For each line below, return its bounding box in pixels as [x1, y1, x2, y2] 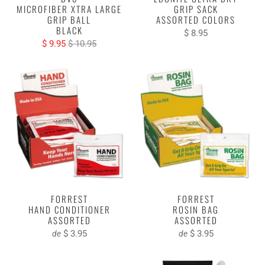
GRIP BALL [47, 12, 91, 26]
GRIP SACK [173, 2, 218, 15]
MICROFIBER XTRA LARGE [17, 2, 122, 15]
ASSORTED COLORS [156, 12, 235, 26]
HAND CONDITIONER [28, 202, 111, 216]
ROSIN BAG [173, 202, 219, 216]
